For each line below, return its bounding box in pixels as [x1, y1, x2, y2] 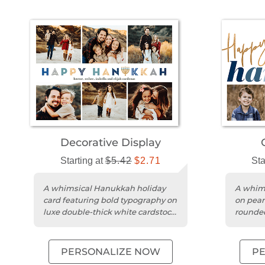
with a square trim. [43, 219, 117, 229]
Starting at [60, 156, 105, 166]
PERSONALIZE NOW [60, 246, 160, 258]
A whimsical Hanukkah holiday [43, 183, 166, 193]
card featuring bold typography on [43, 195, 177, 205]
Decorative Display [60, 136, 161, 150]
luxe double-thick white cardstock [43, 207, 176, 217]
